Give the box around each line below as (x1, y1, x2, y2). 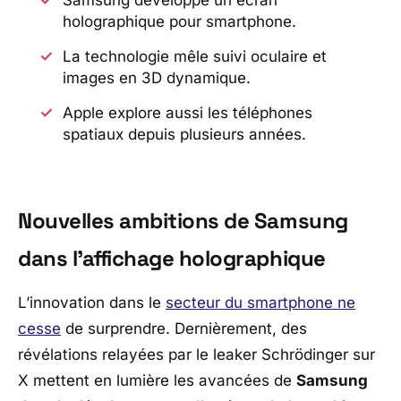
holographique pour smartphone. (62, 12, 296, 30)
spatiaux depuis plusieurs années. (62, 125, 306, 144)
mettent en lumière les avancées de (29, 371, 296, 389)
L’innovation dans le (18, 293, 166, 311)
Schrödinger (261, 345, 348, 363)
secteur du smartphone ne (166, 293, 355, 311)
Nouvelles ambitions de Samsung (18, 206, 348, 235)
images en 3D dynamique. (62, 68, 251, 87)
